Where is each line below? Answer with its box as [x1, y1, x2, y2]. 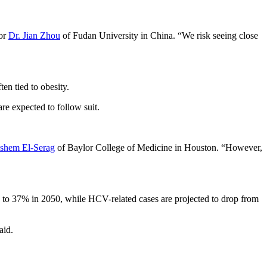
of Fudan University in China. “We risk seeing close [60, 30, 258, 41]
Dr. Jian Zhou [8, 30, 60, 41]
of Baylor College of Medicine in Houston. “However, [55, 142, 262, 153]
